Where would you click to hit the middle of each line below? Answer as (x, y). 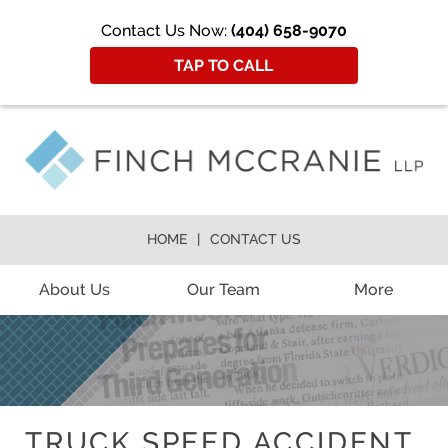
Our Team (224, 289)
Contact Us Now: (166, 30)
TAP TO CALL (224, 65)
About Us (75, 289)
